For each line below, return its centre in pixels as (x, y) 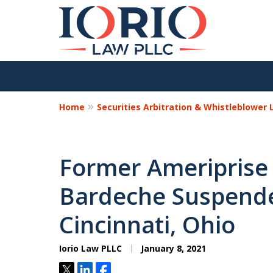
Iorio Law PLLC (90, 248)
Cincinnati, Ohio (147, 224)
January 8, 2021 (172, 248)
